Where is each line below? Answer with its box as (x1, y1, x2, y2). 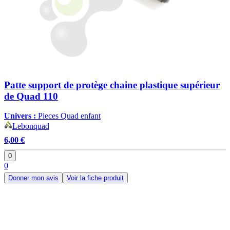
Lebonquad (12, 122, 49, 131)
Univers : (4, 111, 36, 121)
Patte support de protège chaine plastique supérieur (4, 79, 220, 90)
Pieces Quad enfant (36, 111, 101, 121)
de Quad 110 (4, 90, 58, 102)
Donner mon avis (8, 174, 59, 182)
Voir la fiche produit (67, 174, 124, 182)
